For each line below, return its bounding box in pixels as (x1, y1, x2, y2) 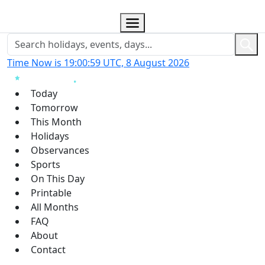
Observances (31, 143, 89, 157)
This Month (31, 115, 82, 128)
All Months (31, 200, 79, 214)
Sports (31, 157, 60, 171)
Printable (31, 186, 72, 199)
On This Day (31, 172, 85, 185)
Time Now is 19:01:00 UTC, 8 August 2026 (7, 56, 189, 69)
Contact (31, 243, 66, 256)
